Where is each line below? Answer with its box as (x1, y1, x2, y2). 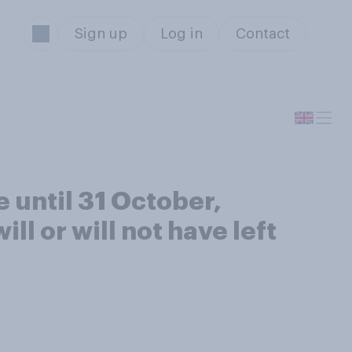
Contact (235, 27, 290, 41)
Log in (159, 27, 203, 41)
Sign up (74, 27, 127, 41)
